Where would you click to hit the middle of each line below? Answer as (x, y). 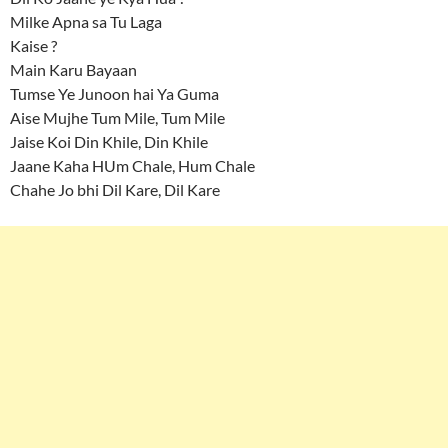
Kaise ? (33, 45)
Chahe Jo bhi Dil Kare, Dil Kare (115, 189)
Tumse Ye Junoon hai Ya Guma (114, 93)
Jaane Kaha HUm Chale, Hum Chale (132, 165)
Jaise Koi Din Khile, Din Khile (109, 141)
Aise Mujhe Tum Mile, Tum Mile (117, 117)
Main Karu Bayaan (73, 69)
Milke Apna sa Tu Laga (86, 21)
